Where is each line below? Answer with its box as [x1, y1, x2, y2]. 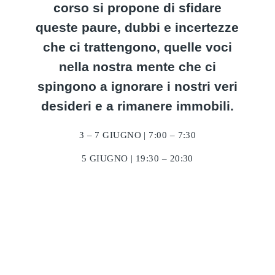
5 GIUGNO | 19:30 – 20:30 [82, 153, 193, 163]
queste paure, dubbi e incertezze [36, 20, 239, 34]
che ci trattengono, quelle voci [42, 40, 232, 54]
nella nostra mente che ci [58, 60, 216, 74]
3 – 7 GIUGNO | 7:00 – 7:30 [79, 130, 196, 140]
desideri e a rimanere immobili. [41, 99, 234, 113]
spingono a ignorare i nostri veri [37, 79, 238, 93]
